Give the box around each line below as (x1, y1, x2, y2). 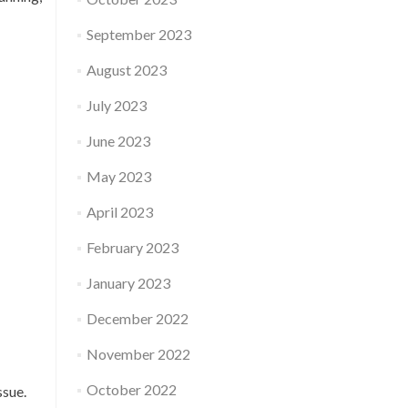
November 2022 (86, 345, 190, 362)
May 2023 (86, 168, 151, 185)
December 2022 (86, 310, 189, 327)
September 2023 (86, 25, 191, 43)
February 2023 (86, 239, 178, 256)
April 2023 (86, 203, 153, 220)
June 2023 (86, 132, 150, 149)
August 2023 (86, 61, 167, 78)
